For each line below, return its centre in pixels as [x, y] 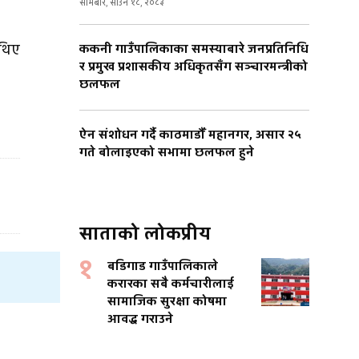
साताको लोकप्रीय [145, 234]
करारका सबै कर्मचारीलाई [171, 284]
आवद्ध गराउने [140, 320]
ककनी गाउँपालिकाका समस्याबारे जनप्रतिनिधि [194, 50]
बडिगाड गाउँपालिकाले [163, 267]
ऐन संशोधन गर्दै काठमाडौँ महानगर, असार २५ [190, 135]
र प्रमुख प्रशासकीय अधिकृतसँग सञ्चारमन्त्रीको [194, 67]
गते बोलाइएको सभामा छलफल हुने [167, 153]
